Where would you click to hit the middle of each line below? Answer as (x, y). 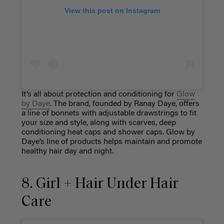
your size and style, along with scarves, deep (98, 123)
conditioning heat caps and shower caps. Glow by (108, 133)
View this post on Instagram (112, 10)
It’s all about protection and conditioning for (99, 95)
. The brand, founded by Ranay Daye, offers (124, 104)
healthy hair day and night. (67, 152)
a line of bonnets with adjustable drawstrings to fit (109, 114)
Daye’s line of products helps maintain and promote (111, 142)
